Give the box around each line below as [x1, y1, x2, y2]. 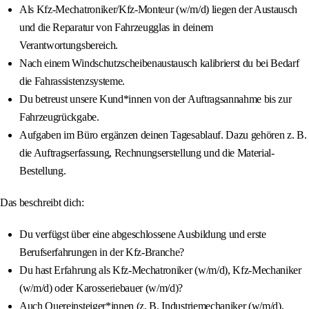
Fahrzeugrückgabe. [19, 111, 99, 123]
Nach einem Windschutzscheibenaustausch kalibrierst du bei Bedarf [19, 57, 299, 70]
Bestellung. [19, 165, 66, 177]
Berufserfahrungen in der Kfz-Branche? [19, 246, 185, 259]
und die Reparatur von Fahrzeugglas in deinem [19, 21, 213, 34]
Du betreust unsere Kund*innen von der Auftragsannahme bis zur [19, 93, 292, 106]
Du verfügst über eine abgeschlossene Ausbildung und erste [19, 228, 266, 241]
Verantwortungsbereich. [19, 39, 118, 52]
